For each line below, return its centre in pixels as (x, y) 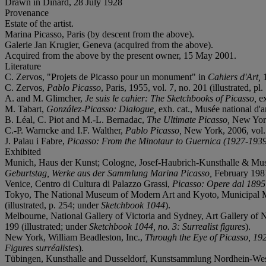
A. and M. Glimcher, (45, 98)
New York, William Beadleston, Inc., (75, 237)
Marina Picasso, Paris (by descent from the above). (99, 34)
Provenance (27, 12)
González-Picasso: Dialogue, (102, 109)
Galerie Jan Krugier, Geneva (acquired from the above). (109, 45)
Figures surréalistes (42, 248)
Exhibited (23, 151)
